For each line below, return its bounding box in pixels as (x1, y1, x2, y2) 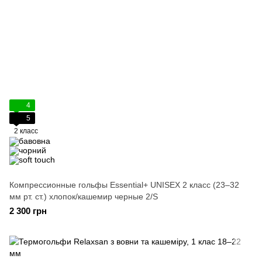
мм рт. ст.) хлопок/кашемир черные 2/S (9, 192, 158, 201)
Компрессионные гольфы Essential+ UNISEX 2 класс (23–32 (9, 180, 239, 189)
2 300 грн (9, 206, 47, 216)
